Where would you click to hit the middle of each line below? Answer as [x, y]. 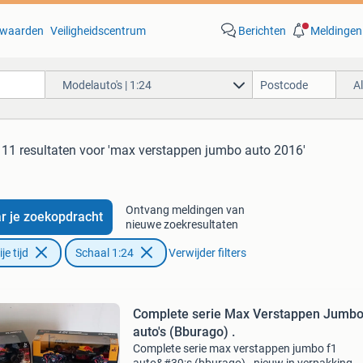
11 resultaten [39, 150]
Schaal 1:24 [104, 253]
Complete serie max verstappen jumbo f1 [235, 348]
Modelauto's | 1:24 [107, 85]
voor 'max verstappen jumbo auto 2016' [192, 150]
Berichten [262, 31]
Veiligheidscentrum [98, 31]
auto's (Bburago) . [184, 332]
